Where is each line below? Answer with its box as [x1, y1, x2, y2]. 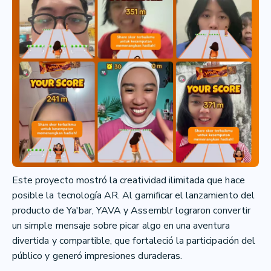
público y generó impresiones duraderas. [12, 249, 182, 263]
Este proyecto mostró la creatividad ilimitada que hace [12, 173, 245, 187]
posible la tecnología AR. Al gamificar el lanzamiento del [12, 188, 255, 202]
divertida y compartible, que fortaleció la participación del [12, 233, 255, 247]
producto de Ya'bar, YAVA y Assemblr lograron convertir [12, 203, 250, 217]
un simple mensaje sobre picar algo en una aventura [12, 218, 230, 232]
